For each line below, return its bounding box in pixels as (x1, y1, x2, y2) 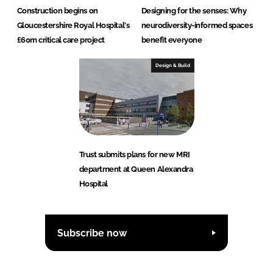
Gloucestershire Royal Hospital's (16, 21, 130, 30)
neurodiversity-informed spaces (141, 21, 253, 30)
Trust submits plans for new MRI (79, 150, 190, 160)
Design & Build (155, 62, 190, 69)
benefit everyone (141, 35, 202, 45)
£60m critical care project (16, 35, 105, 45)
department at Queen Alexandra (79, 165, 193, 174)
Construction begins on (16, 6, 98, 16)
